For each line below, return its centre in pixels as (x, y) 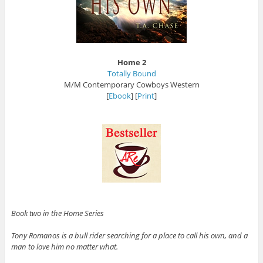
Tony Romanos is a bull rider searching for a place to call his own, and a (129, 235)
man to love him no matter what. (64, 246)
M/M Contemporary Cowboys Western (131, 84)
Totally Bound (131, 73)
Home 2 (131, 62)
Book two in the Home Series (57, 213)
